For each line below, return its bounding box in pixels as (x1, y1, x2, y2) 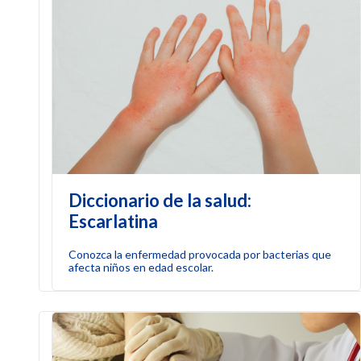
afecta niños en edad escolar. (68, 259, 214, 274)
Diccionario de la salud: (68, 189, 252, 211)
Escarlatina (68, 210, 159, 232)
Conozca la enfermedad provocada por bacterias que (68, 247, 332, 261)
